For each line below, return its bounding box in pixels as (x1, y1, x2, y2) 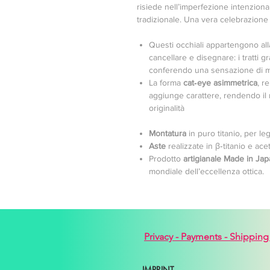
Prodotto (149, 154, 183, 163)
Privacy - (144, 231, 181, 242)
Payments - (181, 231, 230, 242)
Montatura (149, 128, 186, 138)
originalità (149, 103, 184, 113)
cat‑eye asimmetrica (183, 78, 257, 87)
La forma (149, 78, 183, 87)
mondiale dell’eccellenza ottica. (149, 166, 264, 176)
